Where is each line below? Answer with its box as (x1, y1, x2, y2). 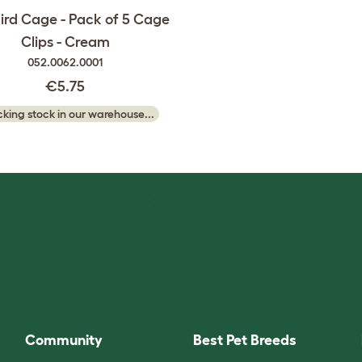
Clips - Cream (20, 34, 110, 50)
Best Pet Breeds (192, 332, 297, 349)
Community (24, 332, 103, 349)
